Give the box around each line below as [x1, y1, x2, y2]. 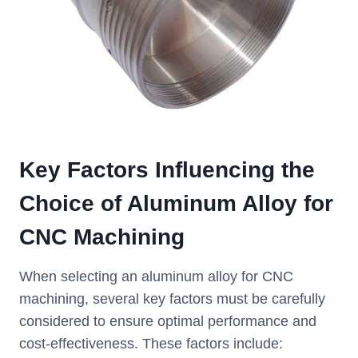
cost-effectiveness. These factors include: [19, 336, 283, 352]
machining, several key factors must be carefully [19, 291, 325, 308]
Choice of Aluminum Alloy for [19, 191, 333, 217]
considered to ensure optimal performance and [19, 313, 316, 330]
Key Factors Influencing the [19, 157, 315, 183]
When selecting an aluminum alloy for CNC [19, 268, 293, 285]
